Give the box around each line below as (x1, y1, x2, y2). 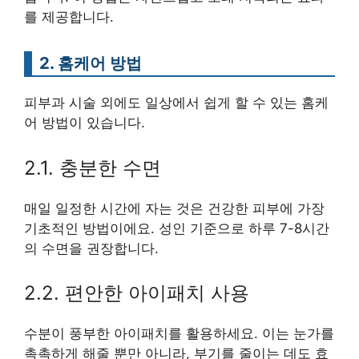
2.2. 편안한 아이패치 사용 (24, 281, 249, 305)
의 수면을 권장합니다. (24, 240, 159, 256)
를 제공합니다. (24, 9, 114, 25)
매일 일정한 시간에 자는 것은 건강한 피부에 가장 (24, 200, 325, 216)
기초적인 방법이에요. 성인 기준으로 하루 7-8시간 (24, 220, 329, 236)
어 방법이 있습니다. (24, 115, 145, 131)
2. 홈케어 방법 (39, 53, 142, 73)
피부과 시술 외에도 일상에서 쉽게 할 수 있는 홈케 (24, 95, 329, 111)
